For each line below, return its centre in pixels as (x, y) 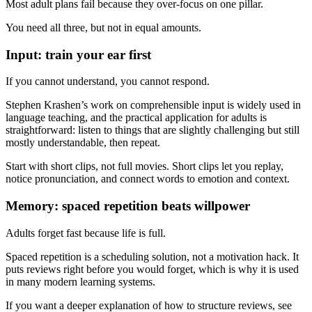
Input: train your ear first (78, 54)
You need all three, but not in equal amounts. (103, 27)
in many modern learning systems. (80, 281)
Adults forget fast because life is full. (86, 233)
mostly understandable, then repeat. (83, 143)
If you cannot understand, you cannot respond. (108, 81)
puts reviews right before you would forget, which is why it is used (152, 269)
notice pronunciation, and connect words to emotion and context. (148, 179)
